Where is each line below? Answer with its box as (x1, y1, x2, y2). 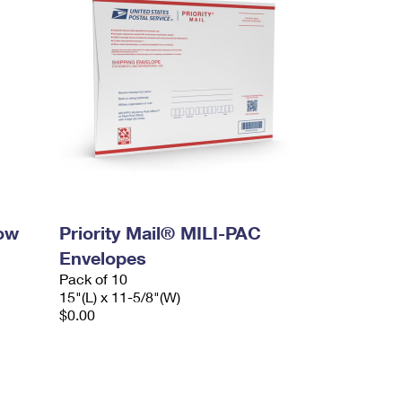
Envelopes (59, 247, 147, 268)
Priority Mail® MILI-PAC (59, 222, 262, 243)
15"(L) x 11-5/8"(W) (59, 288, 181, 305)
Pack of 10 (59, 270, 128, 287)
